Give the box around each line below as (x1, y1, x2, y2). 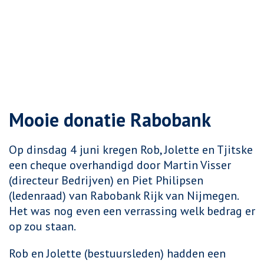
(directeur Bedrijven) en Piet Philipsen (9, 173, 203, 188)
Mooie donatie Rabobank (9, 107, 211, 132)
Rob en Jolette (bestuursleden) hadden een (9, 246, 226, 261)
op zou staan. (9, 219, 76, 234)
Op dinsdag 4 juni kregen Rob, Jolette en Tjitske (9, 142, 253, 157)
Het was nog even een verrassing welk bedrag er (9, 203, 255, 219)
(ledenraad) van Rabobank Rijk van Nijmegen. (9, 188, 238, 203)
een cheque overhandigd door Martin (9, 157, 200, 173)
